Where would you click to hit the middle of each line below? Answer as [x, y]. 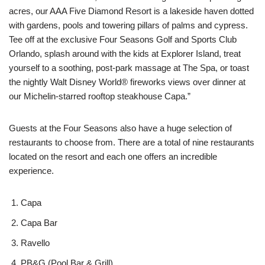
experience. [33, 170]
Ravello [36, 243]
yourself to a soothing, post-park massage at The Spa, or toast [129, 67]
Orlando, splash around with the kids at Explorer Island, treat [125, 53]
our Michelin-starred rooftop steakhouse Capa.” [100, 96]
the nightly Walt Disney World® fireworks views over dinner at [127, 82]
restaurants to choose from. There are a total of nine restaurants [132, 142]
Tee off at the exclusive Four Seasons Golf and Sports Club [123, 39]
